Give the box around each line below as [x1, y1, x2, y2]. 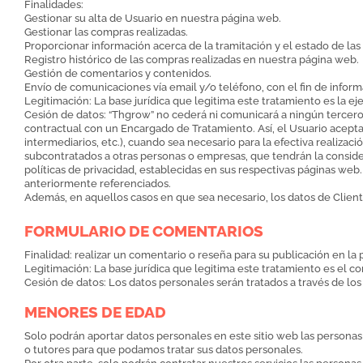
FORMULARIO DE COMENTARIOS [24, 222, 263, 241]
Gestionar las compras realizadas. [24, 26, 188, 39]
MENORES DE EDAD [24, 303, 166, 322]
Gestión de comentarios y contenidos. [24, 67, 211, 80]
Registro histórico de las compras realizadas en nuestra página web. [24, 53, 359, 66]
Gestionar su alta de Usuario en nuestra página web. [24, 12, 281, 25]
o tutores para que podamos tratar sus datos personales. [24, 344, 303, 357]
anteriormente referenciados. [24, 177, 171, 190]
